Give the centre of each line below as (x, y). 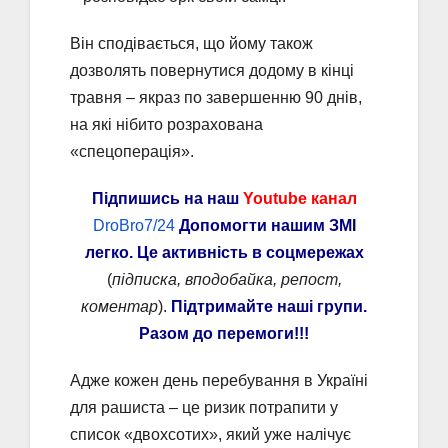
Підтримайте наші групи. (269, 306)
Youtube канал (299, 198)
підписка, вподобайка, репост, (226, 279)
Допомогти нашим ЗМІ (267, 225)
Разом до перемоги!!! (224, 333)
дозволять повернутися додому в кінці (212, 70)
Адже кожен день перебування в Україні (219, 380)
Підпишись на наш (167, 198)
